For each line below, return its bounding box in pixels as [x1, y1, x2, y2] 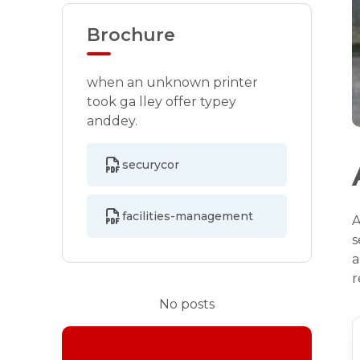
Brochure [87, 24, 175, 46]
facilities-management [122, 208, 253, 223]
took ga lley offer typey [87, 94, 236, 109]
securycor [122, 157, 179, 172]
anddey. [87, 113, 137, 129]
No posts [159, 297, 215, 312]
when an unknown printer [87, 75, 258, 90]
